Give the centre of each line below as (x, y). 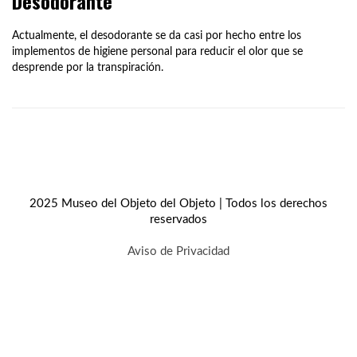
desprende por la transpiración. (88, 67)
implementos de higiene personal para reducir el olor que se (157, 51)
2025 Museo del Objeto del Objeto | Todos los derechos (178, 203)
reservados (178, 219)
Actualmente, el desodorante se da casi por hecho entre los (157, 35)
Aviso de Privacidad (178, 251)
